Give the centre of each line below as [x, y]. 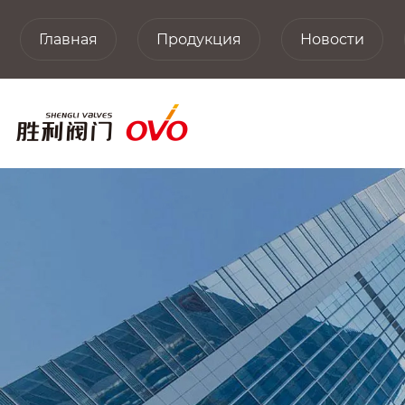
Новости [332, 39]
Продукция [199, 39]
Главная [68, 39]
